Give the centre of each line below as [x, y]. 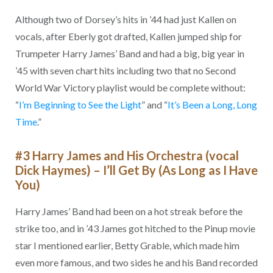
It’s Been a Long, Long [212, 105]
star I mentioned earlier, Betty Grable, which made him [127, 245]
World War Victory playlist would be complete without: [130, 88]
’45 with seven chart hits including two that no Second [125, 71]
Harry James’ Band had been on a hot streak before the [129, 211]
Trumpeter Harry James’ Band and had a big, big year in [129, 54]
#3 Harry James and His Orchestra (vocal [127, 156]
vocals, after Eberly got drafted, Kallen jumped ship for [128, 37]
